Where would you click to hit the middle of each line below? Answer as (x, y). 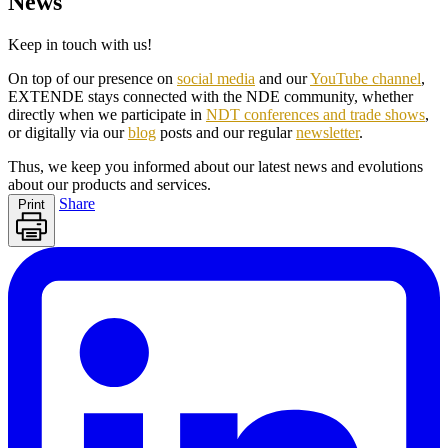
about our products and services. (109, 184)
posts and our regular (226, 132)
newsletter (327, 132)
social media (216, 78)
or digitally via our (68, 132)
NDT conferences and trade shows (315, 114)
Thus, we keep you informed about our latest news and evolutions (215, 166)
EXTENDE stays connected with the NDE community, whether (210, 96)
